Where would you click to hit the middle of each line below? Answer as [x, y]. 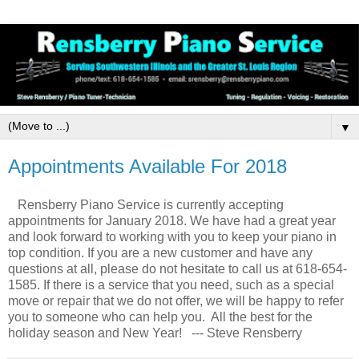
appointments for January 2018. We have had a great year [172, 220]
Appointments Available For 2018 [147, 166]
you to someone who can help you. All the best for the [160, 317]
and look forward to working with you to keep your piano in [172, 236]
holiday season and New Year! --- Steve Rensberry [155, 333]
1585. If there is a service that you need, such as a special [171, 284]
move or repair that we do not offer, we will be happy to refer [176, 301]
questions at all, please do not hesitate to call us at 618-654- [177, 268]
